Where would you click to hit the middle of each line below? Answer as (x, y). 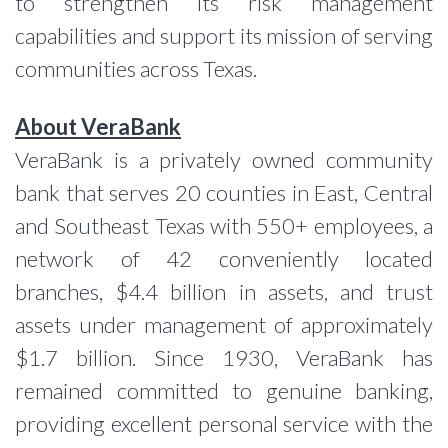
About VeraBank (98, 126)
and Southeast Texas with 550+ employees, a (224, 225)
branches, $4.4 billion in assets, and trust (224, 291)
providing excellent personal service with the (224, 423)
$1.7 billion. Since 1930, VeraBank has (224, 357)
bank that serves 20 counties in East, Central (224, 192)
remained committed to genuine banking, (224, 390)
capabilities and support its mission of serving (224, 35)
